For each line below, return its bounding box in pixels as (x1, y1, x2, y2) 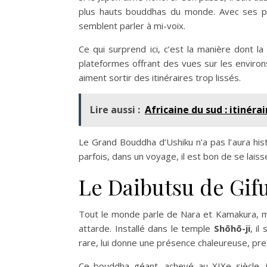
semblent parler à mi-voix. (79, 20, 185, 32)
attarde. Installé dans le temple (79, 222, 214, 234)
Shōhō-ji (213, 222, 250, 234)
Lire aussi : (90, 103, 140, 116)
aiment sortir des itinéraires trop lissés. (79, 72, 241, 83)
